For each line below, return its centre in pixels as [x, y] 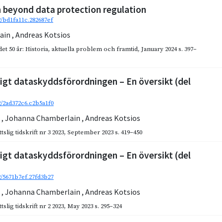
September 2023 [91, 133]
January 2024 [159, 49]
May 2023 [81, 206]
